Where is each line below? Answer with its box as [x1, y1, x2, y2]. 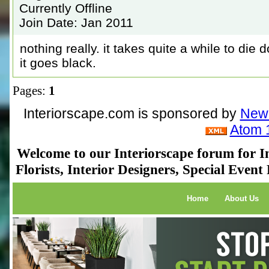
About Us [225, 194, 259, 204]
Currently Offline [19, 1, 112, 15]
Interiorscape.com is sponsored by [23, 106, 240, 121]
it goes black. [20, 56, 96, 70]
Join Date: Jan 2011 [19, 16, 133, 29]
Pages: [13, 83, 49, 98]
